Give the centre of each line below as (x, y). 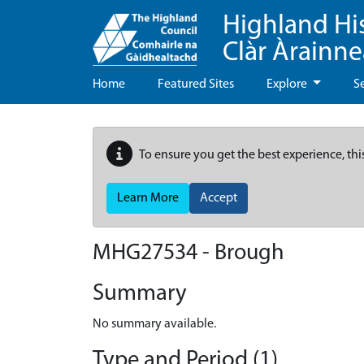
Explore (288, 84)
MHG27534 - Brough (188, 253)
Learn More (148, 198)
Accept (219, 198)
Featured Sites (196, 84)
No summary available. (154, 324)
